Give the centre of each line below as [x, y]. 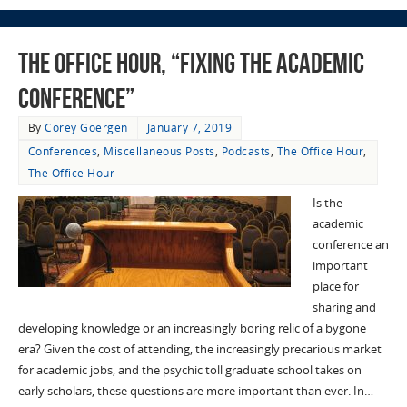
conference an [350, 245]
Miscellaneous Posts [159, 152]
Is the [327, 203]
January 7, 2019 [189, 128]
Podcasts [246, 152]
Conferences [63, 152]
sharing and [344, 308]
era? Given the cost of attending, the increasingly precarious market [199, 350]
